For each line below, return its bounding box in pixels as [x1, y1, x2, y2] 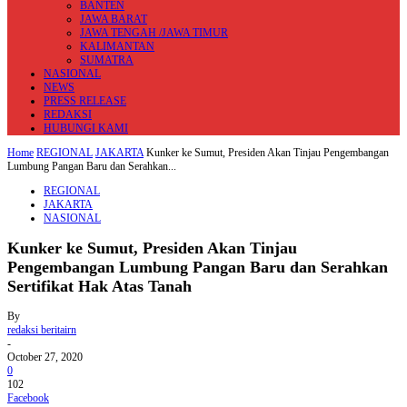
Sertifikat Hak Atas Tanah [7, 276, 192, 295]
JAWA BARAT [80, 13, 147, 25]
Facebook [7, 391, 49, 404]
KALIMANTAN [80, 40, 154, 53]
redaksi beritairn [7, 323, 76, 336]
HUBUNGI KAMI [44, 122, 128, 134]
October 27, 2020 [7, 350, 83, 363]
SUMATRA [80, 54, 134, 66]
